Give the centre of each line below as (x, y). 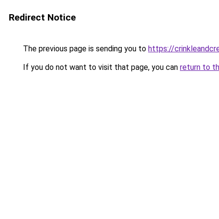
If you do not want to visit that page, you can (100, 67)
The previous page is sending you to (85, 49)
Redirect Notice (42, 17)
